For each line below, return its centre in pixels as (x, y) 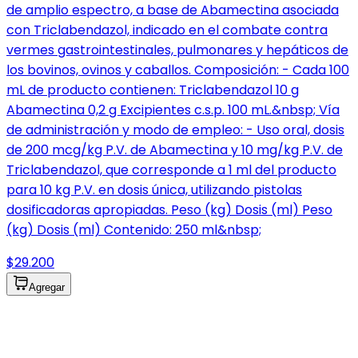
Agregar (47, 288)
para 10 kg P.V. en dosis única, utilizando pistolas (154, 190)
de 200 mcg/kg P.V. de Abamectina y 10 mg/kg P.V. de (175, 150)
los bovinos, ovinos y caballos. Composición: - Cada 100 (178, 70)
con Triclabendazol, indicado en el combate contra (167, 30)
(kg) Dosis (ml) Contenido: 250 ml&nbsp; (134, 230)
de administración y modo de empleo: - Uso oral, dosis (175, 130)
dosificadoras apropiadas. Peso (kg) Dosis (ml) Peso (169, 210)
